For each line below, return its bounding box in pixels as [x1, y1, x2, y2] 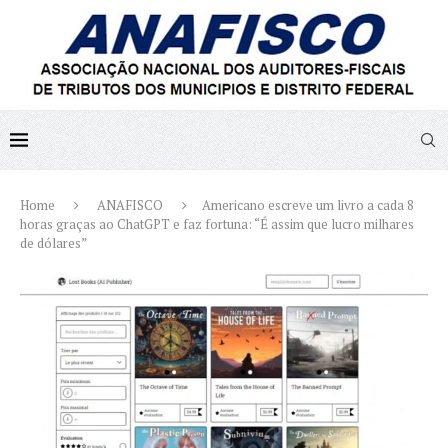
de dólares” [20, 234, 87, 252]
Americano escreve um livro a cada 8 [202, 196, 414, 214]
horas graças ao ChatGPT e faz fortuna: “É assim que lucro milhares [20, 215, 414, 233]
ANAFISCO [97, 196, 163, 214]
